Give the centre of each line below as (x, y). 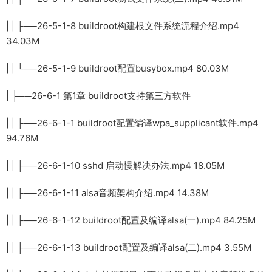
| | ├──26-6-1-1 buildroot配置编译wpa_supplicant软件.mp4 (132, 123)
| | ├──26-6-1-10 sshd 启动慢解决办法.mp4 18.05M (115, 165)
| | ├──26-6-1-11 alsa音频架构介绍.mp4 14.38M (107, 192)
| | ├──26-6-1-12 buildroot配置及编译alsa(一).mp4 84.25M (131, 220)
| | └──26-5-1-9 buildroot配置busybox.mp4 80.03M (117, 68)
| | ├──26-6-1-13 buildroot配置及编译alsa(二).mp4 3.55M (129, 247)
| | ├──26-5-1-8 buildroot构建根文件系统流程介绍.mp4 (123, 25)
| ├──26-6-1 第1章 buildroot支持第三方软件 (98, 95)
